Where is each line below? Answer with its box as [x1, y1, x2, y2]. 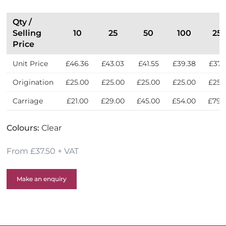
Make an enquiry [17, 175, 67, 183]
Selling [13, 28, 42, 38]
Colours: [7, 123, 42, 133]
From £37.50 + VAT [7, 146, 79, 156]
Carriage [13, 96, 43, 105]
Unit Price [13, 59, 48, 68]
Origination [13, 78, 54, 87]
